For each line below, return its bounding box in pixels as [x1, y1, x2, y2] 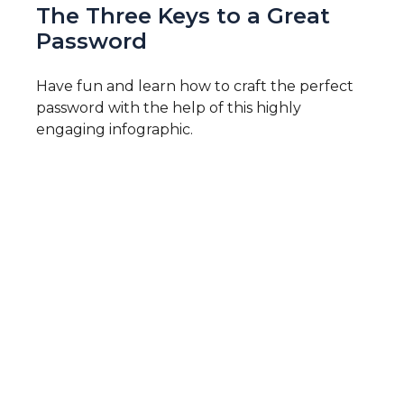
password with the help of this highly [36, 99, 301, 117]
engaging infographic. [36, 121, 193, 139]
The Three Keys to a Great [36, 3, 330, 30]
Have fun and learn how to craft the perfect [36, 78, 353, 96]
